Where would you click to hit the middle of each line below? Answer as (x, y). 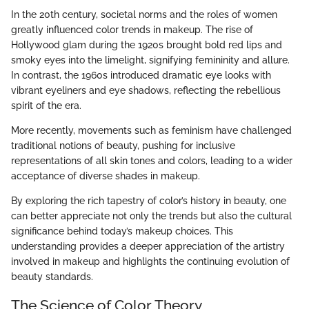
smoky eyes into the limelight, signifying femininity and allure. (150, 60)
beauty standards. (52, 276)
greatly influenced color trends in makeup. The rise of (132, 29)
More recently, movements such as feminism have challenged (151, 130)
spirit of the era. (46, 105)
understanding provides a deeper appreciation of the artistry (148, 246)
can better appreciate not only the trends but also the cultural (151, 216)
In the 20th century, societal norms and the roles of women (144, 14)
